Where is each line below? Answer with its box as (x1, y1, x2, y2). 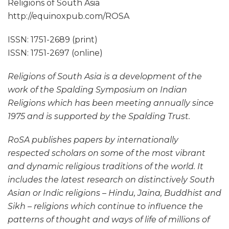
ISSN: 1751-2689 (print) (8, 35, 98, 44)
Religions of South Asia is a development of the (8, 72, 202, 81)
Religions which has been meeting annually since (8, 98, 214, 108)
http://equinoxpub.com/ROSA (8, 11, 129, 21)
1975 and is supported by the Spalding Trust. (8, 111, 190, 121)
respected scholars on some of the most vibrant (8, 148, 205, 158)
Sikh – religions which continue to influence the (8, 201, 203, 211)
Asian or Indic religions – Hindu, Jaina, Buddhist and (8, 188, 221, 198)
